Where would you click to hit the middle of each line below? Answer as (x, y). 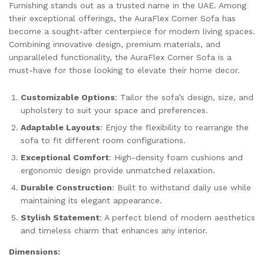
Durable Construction (66, 187)
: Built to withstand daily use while (181, 187)
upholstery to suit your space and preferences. (114, 110)
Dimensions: (34, 251)
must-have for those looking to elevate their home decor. (124, 70)
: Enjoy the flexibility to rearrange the (174, 127)
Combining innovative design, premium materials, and (115, 44)
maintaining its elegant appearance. (91, 200)
